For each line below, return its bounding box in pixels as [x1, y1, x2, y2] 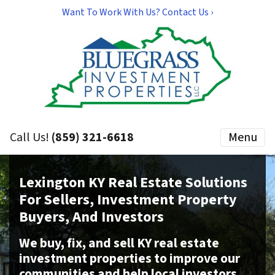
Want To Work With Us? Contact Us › [62, 6, 213, 19]
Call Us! [10, 129, 52, 146]
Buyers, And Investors [19, 206, 164, 228]
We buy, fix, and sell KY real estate [19, 234, 219, 253]
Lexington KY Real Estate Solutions [19, 172, 247, 193]
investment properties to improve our [19, 249, 240, 268]
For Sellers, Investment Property [19, 189, 237, 211]
